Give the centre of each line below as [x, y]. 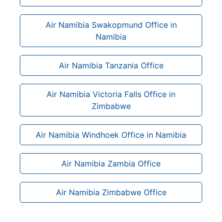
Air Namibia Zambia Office [111, 163]
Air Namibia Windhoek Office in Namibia [111, 135]
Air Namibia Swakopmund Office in [111, 25]
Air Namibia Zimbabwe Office [111, 192]
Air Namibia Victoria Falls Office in [111, 94]
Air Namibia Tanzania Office [111, 65]
